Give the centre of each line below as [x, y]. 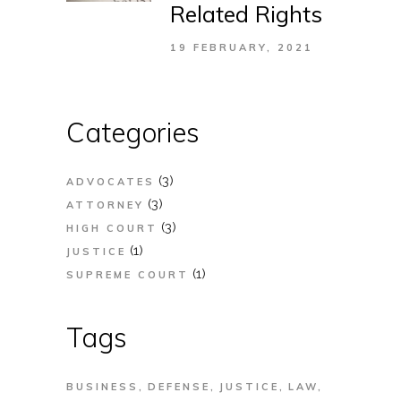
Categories [133, 133]
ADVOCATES [111, 182]
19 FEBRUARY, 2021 [242, 48]
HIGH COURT [112, 229]
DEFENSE [179, 387]
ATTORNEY [105, 205]
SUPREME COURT [128, 275]
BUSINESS [102, 387]
